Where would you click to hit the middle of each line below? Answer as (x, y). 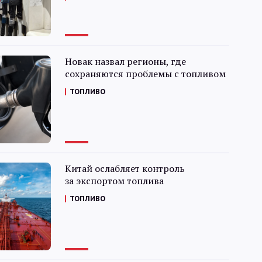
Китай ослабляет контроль (125, 168)
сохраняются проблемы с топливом (145, 74)
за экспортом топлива (114, 181)
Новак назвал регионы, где (125, 61)
